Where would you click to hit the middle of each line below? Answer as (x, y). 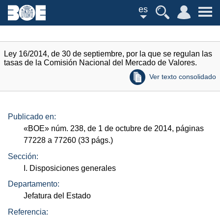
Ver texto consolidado (183, 77)
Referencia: (28, 212)
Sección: (23, 156)
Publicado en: (32, 117)
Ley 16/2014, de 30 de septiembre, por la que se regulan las (108, 54)
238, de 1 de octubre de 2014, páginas (136, 129)
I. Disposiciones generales (70, 168)
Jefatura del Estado (57, 196)
